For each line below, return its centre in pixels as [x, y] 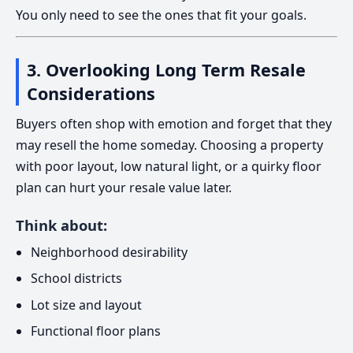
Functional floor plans [96, 331]
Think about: [61, 225]
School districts [77, 279]
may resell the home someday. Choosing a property [169, 145]
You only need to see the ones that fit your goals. [161, 15]
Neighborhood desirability [110, 253]
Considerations [91, 94]
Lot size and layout [87, 305]
